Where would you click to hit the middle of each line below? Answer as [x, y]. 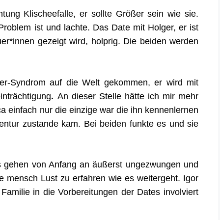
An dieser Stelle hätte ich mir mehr [128, 96]
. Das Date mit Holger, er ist [143, 27]
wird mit [180, 82]
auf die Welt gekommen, [102, 82]
